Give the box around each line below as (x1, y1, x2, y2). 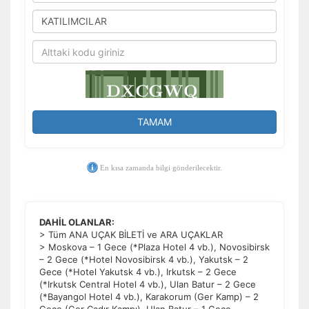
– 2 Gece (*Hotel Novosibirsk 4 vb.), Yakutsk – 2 (39, 254, 248, 265)
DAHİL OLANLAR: (39, 217, 114, 228)
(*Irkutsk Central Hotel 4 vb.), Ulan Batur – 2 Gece (39, 279, 256, 290)
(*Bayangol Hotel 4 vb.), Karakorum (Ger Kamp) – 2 (39, 291, 259, 302)
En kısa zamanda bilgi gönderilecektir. (98, 163, 222, 172)
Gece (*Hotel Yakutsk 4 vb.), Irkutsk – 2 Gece (39, 266, 237, 277)
